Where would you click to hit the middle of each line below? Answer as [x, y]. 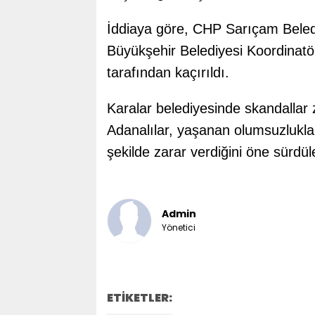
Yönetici [178, 228]
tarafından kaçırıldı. [168, 72]
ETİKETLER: [139, 297]
